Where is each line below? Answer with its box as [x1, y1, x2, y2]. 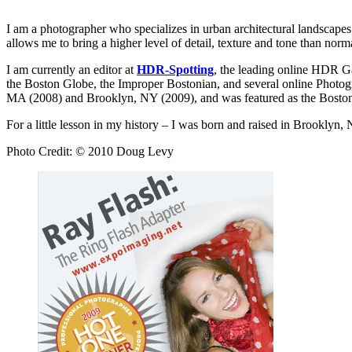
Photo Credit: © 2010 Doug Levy [6, 144, 174, 158]
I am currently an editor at [6, 62, 137, 76]
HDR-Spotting [137, 62, 214, 76]
